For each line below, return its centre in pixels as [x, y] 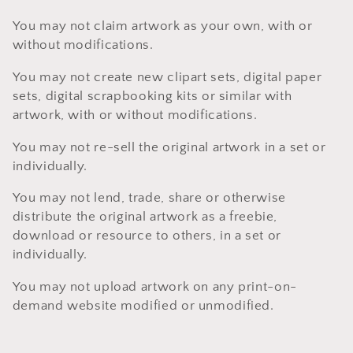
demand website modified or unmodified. [143, 306]
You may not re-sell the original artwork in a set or [169, 147]
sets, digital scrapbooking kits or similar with [152, 96]
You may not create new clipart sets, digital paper [167, 77]
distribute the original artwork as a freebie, [145, 217]
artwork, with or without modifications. [135, 115]
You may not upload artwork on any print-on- [154, 287]
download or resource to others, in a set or [147, 236]
